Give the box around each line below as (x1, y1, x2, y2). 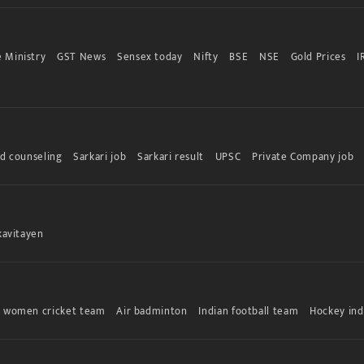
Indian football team (198, 301, 299, 320)
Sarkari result (136, 147, 205, 166)
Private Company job (251, 147, 354, 166)
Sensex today (116, 47, 183, 66)
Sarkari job (73, 147, 127, 166)
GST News (57, 47, 106, 66)
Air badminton (116, 301, 188, 320)
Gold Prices (290, 47, 346, 66)
